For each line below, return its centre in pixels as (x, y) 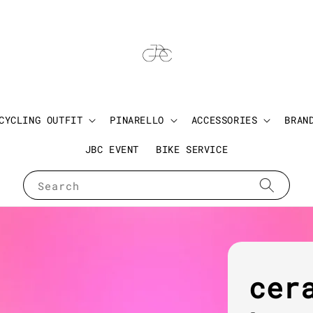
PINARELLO (137, 120)
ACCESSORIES (224, 120)
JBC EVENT (112, 150)
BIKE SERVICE (192, 150)
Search (59, 186)
